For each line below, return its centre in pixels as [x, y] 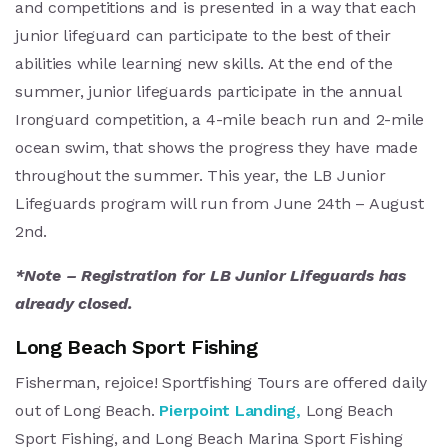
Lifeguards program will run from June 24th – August [219, 204]
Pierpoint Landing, [230, 411]
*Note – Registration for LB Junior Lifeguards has [210, 276]
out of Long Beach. [87, 411]
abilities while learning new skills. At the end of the [204, 64]
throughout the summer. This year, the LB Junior [200, 176]
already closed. [74, 304]
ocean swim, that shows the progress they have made [216, 148]
